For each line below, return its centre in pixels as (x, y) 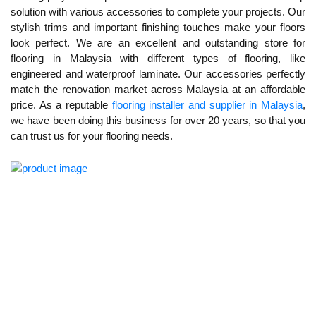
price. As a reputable (61, 105)
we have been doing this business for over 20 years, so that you (158, 120)
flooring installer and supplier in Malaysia (207, 105)
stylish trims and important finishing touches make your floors (158, 27)
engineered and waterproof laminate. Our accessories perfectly (158, 74)
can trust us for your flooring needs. (92, 136)
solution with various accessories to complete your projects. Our (158, 12)
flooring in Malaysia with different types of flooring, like (158, 58)
